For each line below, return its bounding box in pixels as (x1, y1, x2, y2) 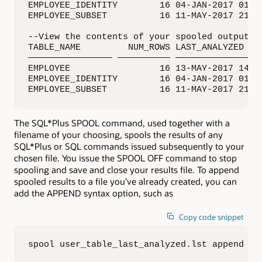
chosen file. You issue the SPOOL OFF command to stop (14, 152, 237, 164)
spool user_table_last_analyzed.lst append (28, 239, 244, 249)
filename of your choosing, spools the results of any (14, 129, 223, 141)
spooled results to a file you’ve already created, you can (14, 175, 237, 188)
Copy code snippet (179, 212, 244, 222)
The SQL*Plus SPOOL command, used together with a (14, 117, 230, 129)
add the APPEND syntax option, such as (14, 187, 173, 199)
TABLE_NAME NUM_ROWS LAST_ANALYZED (28, 42, 244, 52)
